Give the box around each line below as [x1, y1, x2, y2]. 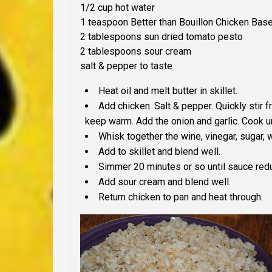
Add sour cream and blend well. [98, 176, 231, 188]
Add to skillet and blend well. [98, 146, 220, 158]
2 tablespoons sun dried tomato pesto [80, 31, 243, 43]
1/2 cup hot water [80, 2, 155, 14]
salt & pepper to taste [80, 60, 172, 72]
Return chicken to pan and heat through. [98, 191, 263, 203]
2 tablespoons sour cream [80, 46, 191, 58]
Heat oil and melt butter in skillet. [98, 85, 237, 97]
